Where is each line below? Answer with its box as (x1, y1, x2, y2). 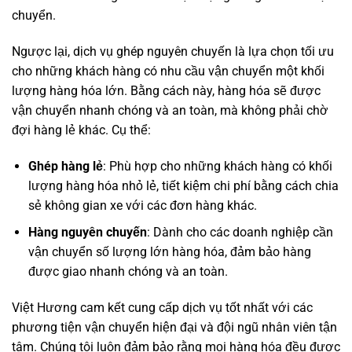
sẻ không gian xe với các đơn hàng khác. (27, 197, 257, 213)
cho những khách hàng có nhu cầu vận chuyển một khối (12, 63, 324, 79)
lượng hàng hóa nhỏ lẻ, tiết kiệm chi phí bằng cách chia (27, 178, 339, 193)
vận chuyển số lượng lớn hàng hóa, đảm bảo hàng (27, 244, 311, 260)
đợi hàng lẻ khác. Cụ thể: (12, 122, 151, 137)
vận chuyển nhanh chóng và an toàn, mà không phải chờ (12, 102, 328, 118)
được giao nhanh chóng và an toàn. (27, 264, 228, 280)
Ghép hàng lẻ (27, 158, 103, 174)
